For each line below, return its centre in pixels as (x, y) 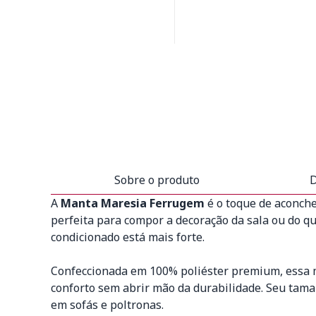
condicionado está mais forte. (128, 237)
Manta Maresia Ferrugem (133, 203)
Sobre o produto (157, 180)
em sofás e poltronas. (107, 305)
